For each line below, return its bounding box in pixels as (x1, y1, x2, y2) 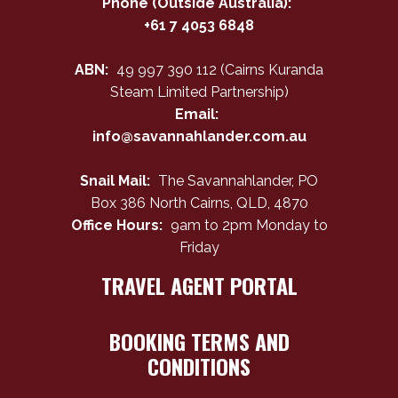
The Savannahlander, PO (155, 171, 318, 189)
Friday (179, 238, 219, 256)
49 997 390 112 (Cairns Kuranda (113, 60, 323, 78)
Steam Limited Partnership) (109, 83, 289, 100)
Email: (175, 105, 219, 123)
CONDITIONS (147, 349, 251, 382)
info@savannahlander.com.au (92, 127, 306, 145)
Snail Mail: (80, 171, 150, 189)
